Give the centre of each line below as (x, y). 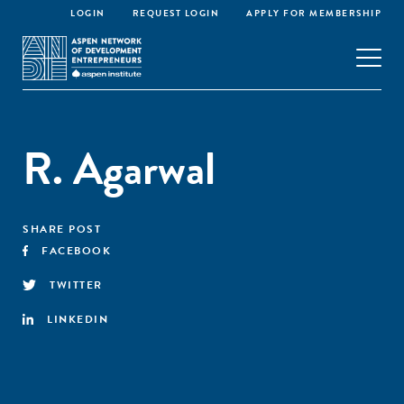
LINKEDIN (78, 319)
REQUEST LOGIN (175, 13)
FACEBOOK (77, 251)
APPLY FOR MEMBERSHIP (314, 13)
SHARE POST (62, 229)
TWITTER (76, 285)
